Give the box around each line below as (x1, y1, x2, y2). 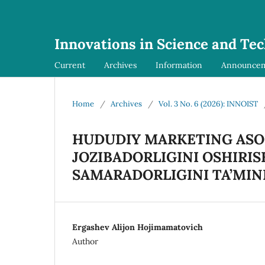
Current (54, 59, 85, 70)
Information (156, 59, 202, 70)
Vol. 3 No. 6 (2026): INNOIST (159, 98, 258, 109)
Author (72, 235, 98, 247)
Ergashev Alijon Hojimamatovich (72, 221, 203, 232)
